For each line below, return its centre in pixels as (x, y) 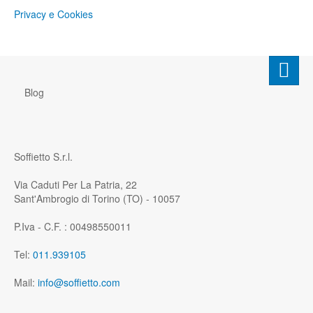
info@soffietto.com (79, 283)
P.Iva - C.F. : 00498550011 (73, 227)
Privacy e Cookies (53, 14)
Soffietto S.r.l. (43, 157)
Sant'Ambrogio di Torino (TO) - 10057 (97, 199)
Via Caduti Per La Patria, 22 (75, 185)
